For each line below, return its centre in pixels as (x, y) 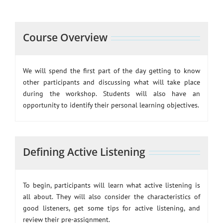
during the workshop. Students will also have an (111, 94)
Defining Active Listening (84, 152)
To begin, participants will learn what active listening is (111, 185)
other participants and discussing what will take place (111, 82)
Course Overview (65, 38)
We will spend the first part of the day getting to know (111, 71)
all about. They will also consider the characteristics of (111, 197)
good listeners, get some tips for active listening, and (111, 208)
